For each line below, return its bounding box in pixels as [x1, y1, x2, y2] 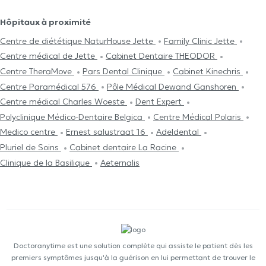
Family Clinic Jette [164, 35, 237, 46]
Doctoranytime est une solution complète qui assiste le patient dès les [13, 241, 253, 251]
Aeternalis [100, 157, 140, 168]
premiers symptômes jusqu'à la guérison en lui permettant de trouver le [11, 253, 255, 262]
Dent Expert [135, 96, 184, 107]
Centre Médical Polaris [153, 111, 243, 122]
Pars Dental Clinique [83, 65, 164, 77]
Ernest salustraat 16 [66, 126, 148, 138]
